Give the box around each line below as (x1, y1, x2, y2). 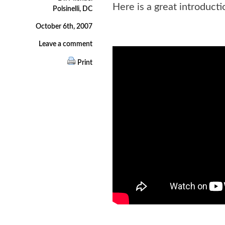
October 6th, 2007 (36, 23, 92, 31)
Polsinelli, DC (53, 6, 92, 13)
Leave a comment (39, 41, 92, 48)
